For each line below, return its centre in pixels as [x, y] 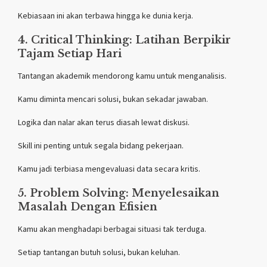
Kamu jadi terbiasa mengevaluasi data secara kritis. [109, 168]
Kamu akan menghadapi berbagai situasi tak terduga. [112, 229]
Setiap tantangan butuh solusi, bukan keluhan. [99, 252]
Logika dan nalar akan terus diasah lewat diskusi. [104, 122]
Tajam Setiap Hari [70, 53]
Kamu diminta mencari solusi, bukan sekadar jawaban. [113, 99]
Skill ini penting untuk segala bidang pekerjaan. [101, 145]
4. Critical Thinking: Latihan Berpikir [124, 40]
